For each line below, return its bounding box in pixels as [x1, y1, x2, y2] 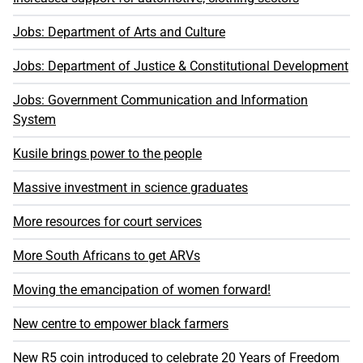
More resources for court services [13, 214, 202, 230]
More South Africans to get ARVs [13, 248, 200, 264]
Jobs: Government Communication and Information [13, 92, 308, 109]
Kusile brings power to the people [13, 146, 202, 162]
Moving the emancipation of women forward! [13, 282, 271, 298]
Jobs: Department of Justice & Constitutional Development [13, 58, 348, 75]
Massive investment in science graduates [13, 180, 248, 196]
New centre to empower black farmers [13, 316, 228, 332]
